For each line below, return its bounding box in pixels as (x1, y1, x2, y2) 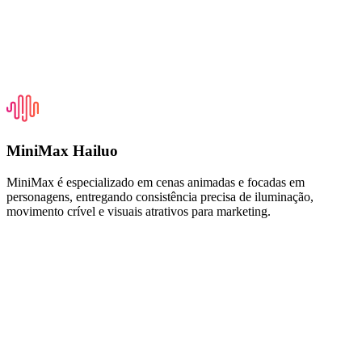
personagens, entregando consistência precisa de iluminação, (6, 190, 314, 204)
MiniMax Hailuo (6, 142, 118, 160)
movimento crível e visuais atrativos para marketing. (6, 204, 271, 219)
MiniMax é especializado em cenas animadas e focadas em (6, 175, 305, 190)
